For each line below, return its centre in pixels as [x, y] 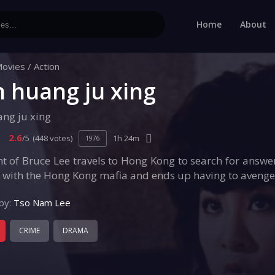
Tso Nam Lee [42, 203]
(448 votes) [52, 138]
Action [47, 66]
